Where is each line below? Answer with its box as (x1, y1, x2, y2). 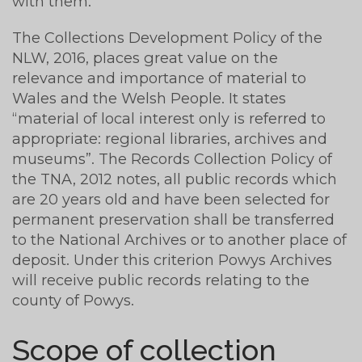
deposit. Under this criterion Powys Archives (12, 250, 332, 269)
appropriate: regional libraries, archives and (12, 128, 327, 148)
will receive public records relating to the (12, 270, 309, 289)
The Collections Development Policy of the (12, 27, 322, 47)
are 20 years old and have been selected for (12, 189, 330, 208)
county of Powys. (12, 290, 134, 309)
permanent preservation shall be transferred (12, 209, 335, 229)
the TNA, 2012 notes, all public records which (12, 169, 337, 188)
